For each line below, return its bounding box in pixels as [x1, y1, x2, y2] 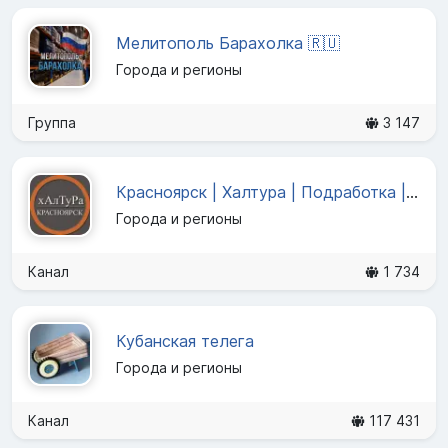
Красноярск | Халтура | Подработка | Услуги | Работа [406, 182, 418, 203]
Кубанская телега [116, 331, 254, 352]
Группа [28, 113, 76, 131]
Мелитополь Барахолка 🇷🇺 [116, 33, 340, 54]
